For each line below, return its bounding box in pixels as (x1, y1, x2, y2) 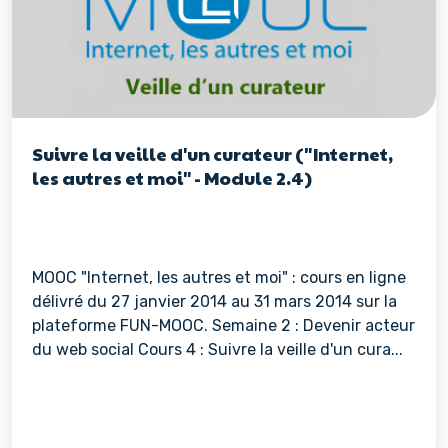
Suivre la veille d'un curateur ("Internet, (32, 141, 393, 166)
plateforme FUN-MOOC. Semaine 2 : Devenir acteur (32, 316, 415, 335)
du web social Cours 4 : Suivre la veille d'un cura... (32, 340, 403, 359)
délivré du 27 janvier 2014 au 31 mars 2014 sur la (32, 292, 397, 311)
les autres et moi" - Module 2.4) (32, 165, 312, 190)
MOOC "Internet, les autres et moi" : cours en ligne (32, 268, 406, 287)
